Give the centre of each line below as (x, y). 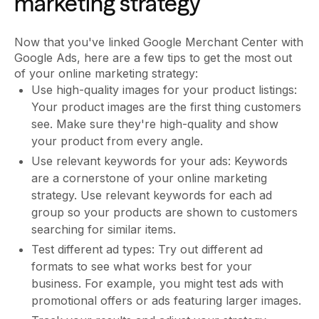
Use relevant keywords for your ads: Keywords (159, 161)
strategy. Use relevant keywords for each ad (152, 195)
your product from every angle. (117, 141)
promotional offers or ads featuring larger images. (166, 301)
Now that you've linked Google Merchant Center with (159, 42)
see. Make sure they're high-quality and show (155, 124)
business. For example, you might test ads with (157, 284)
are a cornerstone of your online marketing (149, 178)
